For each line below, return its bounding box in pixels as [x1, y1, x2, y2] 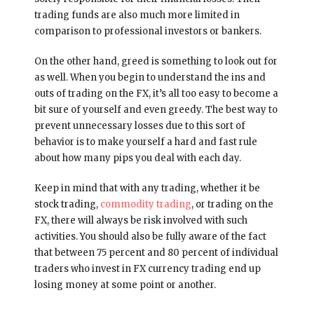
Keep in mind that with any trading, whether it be [34, 182, 260, 194]
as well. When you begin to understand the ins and [34, 71, 266, 83]
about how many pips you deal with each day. [34, 151, 241, 164]
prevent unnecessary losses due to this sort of [34, 119, 245, 132]
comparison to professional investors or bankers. [34, 25, 261, 37]
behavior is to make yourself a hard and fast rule [34, 135, 257, 148]
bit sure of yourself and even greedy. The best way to [34, 103, 278, 116]
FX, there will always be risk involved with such [34, 214, 247, 226]
